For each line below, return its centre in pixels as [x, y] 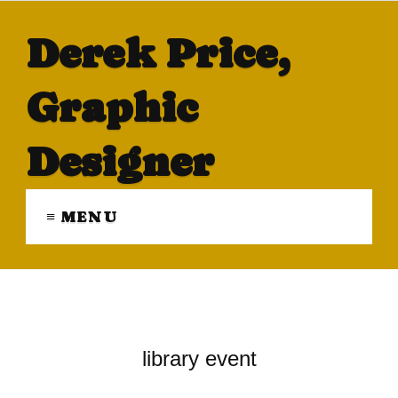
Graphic [111, 107]
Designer [119, 161]
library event [199, 359]
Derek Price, [157, 53]
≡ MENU [82, 216]
